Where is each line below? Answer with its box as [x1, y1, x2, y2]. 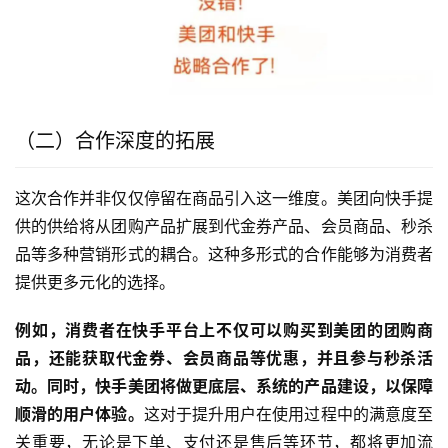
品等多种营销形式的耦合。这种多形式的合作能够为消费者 [15, 244, 433, 265]
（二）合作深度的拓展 [15, 129, 215, 154]
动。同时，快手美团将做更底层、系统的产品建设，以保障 [15, 376, 433, 397]
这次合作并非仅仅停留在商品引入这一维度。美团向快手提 [15, 188, 433, 209]
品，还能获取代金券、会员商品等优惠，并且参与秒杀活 [15, 348, 433, 369]
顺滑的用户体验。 [15, 404, 144, 425]
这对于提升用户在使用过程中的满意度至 [143, 404, 434, 425]
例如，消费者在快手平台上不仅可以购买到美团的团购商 [15, 320, 433, 341]
